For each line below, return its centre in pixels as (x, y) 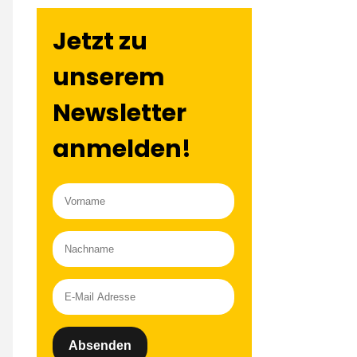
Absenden (100, 345)
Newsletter (120, 113)
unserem (109, 77)
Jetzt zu (100, 41)
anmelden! (122, 149)
